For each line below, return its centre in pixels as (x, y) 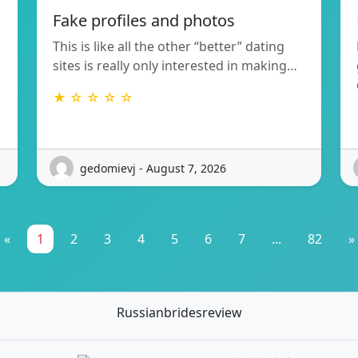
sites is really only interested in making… (175, 66)
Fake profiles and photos (144, 21)
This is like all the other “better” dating (169, 47)
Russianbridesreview (179, 313)
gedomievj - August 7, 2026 (153, 168)
